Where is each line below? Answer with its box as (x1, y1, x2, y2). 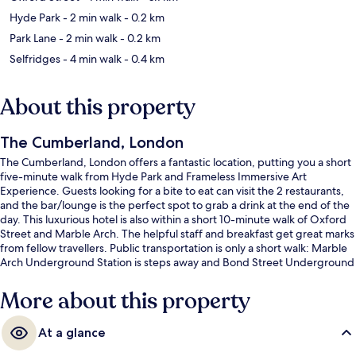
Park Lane (10, 30, 56, 45)
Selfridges (10, 51, 60, 66)
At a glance (38, 324, 106, 340)
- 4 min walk (60, 51, 122, 66)
